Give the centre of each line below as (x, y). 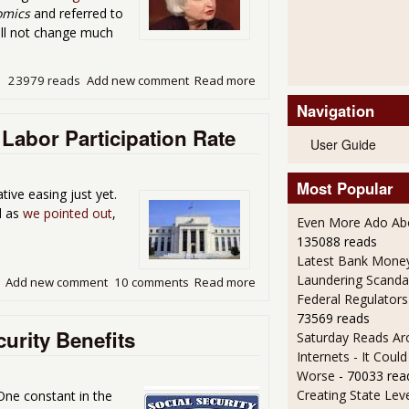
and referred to (77, 14)
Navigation (335, 111)
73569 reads (333, 319)
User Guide (343, 145)
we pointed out (68, 213)
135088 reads (336, 242)
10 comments (151, 282)
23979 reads (45, 80)
